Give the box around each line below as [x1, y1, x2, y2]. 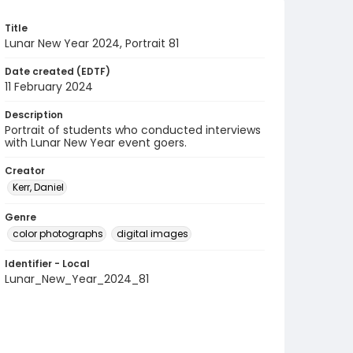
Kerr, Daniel [13, 180, 64, 194]
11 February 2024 [5, 79, 93, 95]
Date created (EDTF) [5, 65, 110, 78]
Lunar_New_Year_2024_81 [5, 271, 149, 287]
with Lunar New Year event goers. [5, 135, 187, 150]
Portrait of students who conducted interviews [5, 122, 261, 138]
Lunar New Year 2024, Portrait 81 [5, 35, 179, 51]
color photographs [13, 227, 103, 240]
